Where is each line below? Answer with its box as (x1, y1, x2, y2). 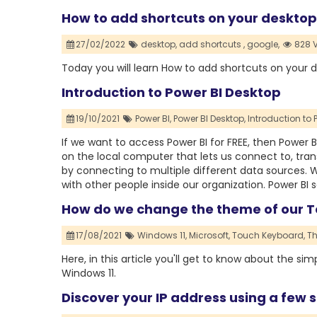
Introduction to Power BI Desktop (62, 83, 281, 102)
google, (246, 38, 279, 51)
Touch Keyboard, (231, 229, 305, 242)
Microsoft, (188, 229, 230, 242)
